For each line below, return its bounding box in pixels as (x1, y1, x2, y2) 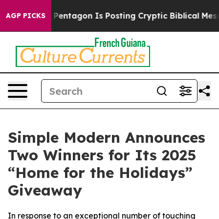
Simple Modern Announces (8, 128, 205, 147)
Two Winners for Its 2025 (8, 146, 196, 164)
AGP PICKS (6, 11, 45, 20)
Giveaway (8, 181, 82, 199)
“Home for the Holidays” (8, 163, 193, 182)
